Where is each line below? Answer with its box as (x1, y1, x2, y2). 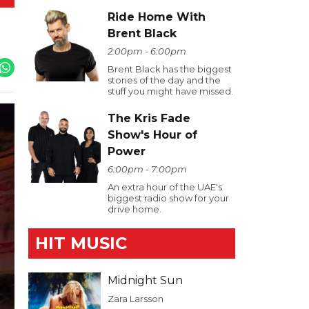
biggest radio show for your (108, 192, 229, 203)
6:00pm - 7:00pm (108, 163, 187, 175)
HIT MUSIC (35, 233, 127, 253)
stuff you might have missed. (108, 86, 233, 97)
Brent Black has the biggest (108, 63, 232, 74)
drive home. (108, 203, 161, 215)
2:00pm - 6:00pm (108, 46, 186, 57)
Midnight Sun (108, 274, 183, 287)
